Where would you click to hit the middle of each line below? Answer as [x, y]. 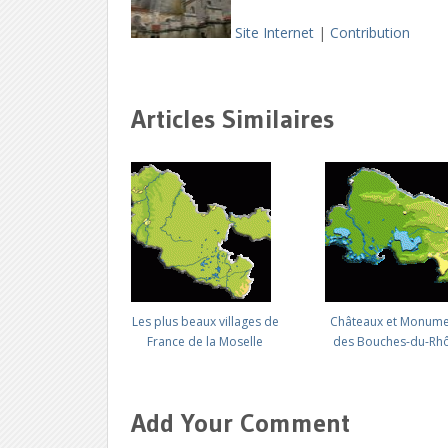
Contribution [370, 32]
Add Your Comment [241, 422]
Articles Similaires [233, 118]
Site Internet [275, 32]
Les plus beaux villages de [205, 321]
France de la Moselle [205, 341]
